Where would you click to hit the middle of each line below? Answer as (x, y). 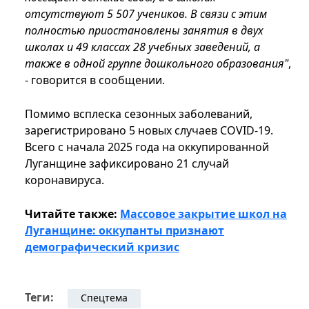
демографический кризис (102, 247)
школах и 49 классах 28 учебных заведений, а (142, 47)
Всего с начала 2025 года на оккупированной (147, 147)
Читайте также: (72, 214)
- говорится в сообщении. (95, 80)
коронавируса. (64, 180)
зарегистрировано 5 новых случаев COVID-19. (149, 131)
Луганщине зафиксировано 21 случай (127, 164)
